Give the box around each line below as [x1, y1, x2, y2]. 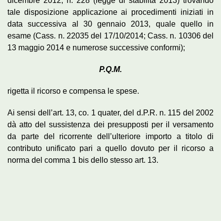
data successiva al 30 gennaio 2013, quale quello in [7, 19, 214, 28]
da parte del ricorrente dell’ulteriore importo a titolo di [7, 132, 214, 141]
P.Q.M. [99, 65, 122, 74]
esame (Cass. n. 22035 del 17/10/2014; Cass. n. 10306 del [7, 31, 214, 40]
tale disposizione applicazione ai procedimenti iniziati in [7, 7, 214, 16]
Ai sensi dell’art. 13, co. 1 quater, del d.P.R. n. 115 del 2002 [7, 108, 214, 117]
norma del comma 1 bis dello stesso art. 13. [7, 155, 158, 164]
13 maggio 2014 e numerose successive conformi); [7, 43, 185, 52]
